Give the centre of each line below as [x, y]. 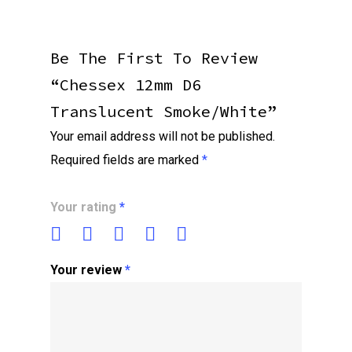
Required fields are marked [126, 160]
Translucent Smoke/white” [163, 111]
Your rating [85, 207]
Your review [88, 270]
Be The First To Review [154, 58]
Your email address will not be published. [163, 136]
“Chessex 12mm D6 [126, 84]
